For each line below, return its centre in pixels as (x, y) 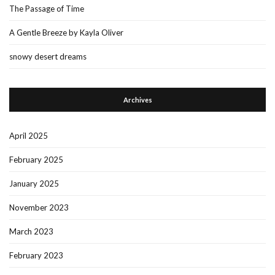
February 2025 (36, 160)
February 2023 (36, 256)
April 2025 (29, 136)
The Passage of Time (47, 9)
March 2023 (31, 232)
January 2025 (34, 184)
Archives (137, 100)
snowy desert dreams (48, 57)
